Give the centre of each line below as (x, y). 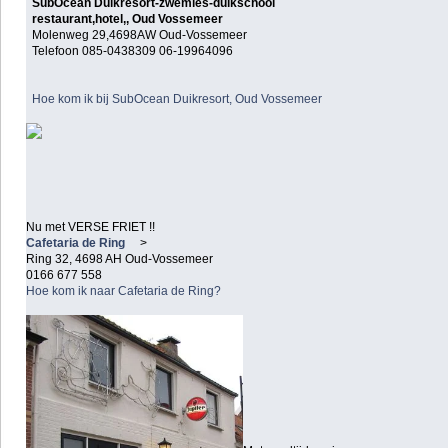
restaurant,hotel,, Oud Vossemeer (128, 18)
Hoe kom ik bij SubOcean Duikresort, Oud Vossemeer (177, 98)
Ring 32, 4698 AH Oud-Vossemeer (119, 258)
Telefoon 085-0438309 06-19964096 (133, 50)
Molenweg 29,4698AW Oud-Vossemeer (140, 34)
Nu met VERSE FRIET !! (90, 226)
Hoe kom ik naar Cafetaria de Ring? (123, 290)
